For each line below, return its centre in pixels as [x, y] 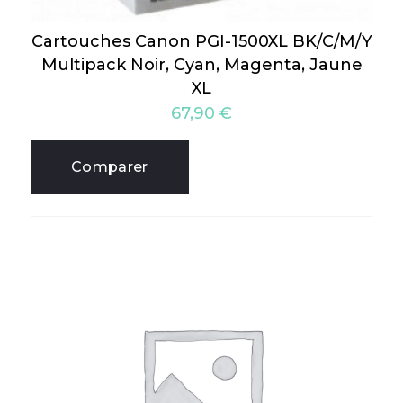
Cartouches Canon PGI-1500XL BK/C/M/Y [201, 42]
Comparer [110, 167]
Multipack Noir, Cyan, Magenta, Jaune [201, 65]
